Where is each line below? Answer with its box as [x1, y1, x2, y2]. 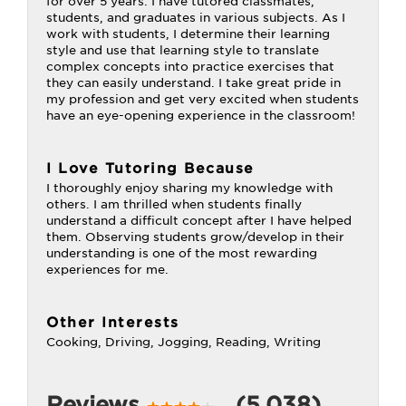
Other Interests [46, 314, 179, 331]
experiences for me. [46, 263, 169, 276]
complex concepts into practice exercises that [46, 60, 334, 73]
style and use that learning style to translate [46, 43, 319, 57]
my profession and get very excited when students [46, 92, 359, 106]
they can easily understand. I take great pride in [46, 76, 341, 90]
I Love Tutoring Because [46, 160, 255, 177]
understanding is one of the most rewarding [46, 246, 317, 260]
